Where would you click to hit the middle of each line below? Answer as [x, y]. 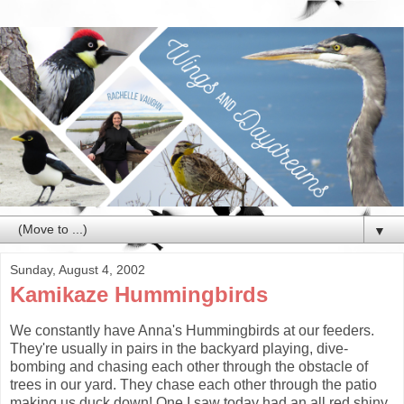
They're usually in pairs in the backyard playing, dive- [179, 348]
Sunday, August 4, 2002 [78, 269]
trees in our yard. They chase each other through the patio [193, 384]
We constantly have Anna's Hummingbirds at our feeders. [192, 330]
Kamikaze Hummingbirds [139, 294]
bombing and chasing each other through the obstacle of [189, 366]
